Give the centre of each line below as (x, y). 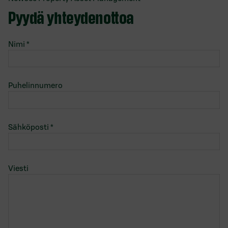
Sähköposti (28, 127)
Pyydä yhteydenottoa (71, 17)
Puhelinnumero (35, 85)
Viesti (18, 168)
